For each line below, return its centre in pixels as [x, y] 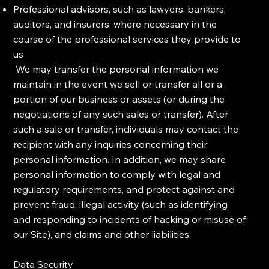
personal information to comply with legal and [117, 174]
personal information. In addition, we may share [120, 159]
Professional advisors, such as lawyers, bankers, [120, 9]
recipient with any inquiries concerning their [110, 144]
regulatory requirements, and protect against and [124, 189]
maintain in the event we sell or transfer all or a [118, 84]
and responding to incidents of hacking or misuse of [130, 219]
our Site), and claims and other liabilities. [102, 234]
